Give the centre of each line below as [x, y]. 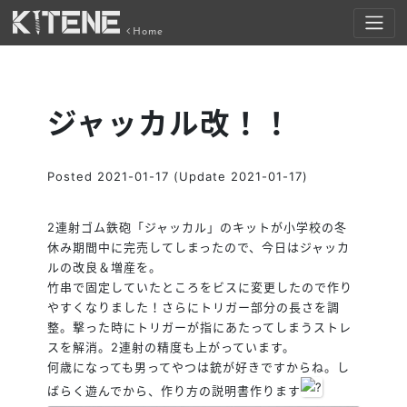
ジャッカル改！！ [170, 128]
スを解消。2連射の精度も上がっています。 [172, 347]
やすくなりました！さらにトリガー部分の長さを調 [194, 307]
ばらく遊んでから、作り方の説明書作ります [174, 390]
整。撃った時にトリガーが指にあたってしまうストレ [200, 327]
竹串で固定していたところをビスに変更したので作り [200, 287]
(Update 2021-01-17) [239, 176]
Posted [73, 176]
